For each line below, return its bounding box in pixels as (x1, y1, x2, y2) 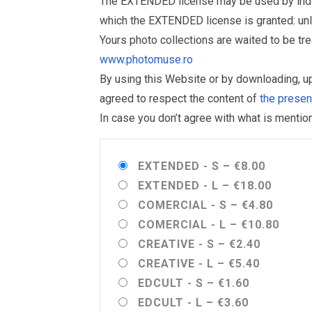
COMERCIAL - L (138, 218, 226, 231)
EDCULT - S (138, 276, 203, 290)
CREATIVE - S (138, 237, 214, 251)
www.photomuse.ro (100, 53, 193, 66)
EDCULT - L (138, 296, 203, 309)
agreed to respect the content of (100, 92, 260, 105)
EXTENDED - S (138, 159, 219, 173)
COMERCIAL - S (138, 198, 227, 212)
